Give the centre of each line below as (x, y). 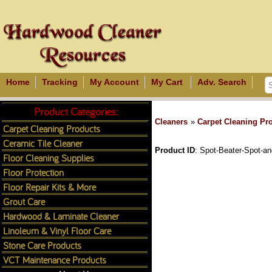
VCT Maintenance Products (55, 260)
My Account (114, 82)
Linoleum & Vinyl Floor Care (57, 230)
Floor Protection (33, 172)
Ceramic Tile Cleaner (43, 143)
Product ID (175, 150)
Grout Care (24, 201)
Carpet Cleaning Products (52, 128)
